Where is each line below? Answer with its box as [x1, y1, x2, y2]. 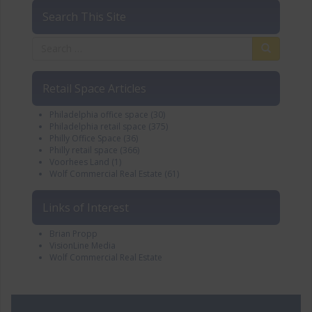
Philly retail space [49, 143, 118, 156]
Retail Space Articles [42, 80, 146, 96]
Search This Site [42, 8, 126, 24]
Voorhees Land [49, 155, 109, 168]
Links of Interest [42, 199, 129, 215]
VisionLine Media [49, 239, 116, 251]
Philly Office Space [49, 132, 121, 144]
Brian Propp [49, 227, 97, 240]
